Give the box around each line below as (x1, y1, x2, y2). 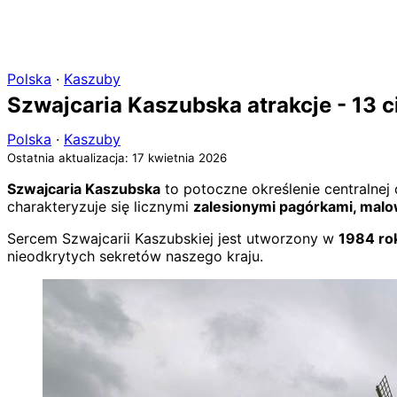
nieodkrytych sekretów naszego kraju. (7, 246, 263, 265)
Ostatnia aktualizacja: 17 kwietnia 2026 (7, 150, 227, 165)
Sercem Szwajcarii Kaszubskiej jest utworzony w (7, 229, 339, 247)
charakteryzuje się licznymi (7, 197, 193, 215)
